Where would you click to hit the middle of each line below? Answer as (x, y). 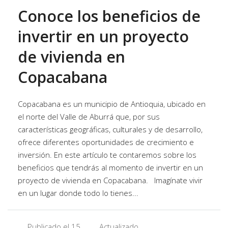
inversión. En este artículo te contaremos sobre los (107, 154)
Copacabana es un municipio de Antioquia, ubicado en (112, 104)
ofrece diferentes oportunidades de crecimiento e (106, 142)
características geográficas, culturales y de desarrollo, (110, 129)
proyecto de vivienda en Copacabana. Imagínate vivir (110, 180)
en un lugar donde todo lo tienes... (78, 193)
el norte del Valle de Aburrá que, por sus (89, 116)
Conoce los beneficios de (109, 16)
